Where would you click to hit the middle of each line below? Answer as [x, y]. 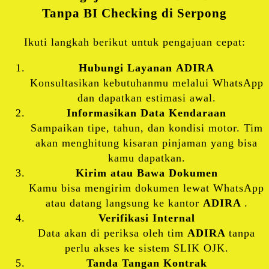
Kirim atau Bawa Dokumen [147, 173]
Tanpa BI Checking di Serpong [134, 13]
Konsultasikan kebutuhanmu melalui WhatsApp [147, 83]
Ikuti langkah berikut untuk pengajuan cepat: [134, 42]
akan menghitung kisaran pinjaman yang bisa [147, 143]
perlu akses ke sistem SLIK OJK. [147, 248]
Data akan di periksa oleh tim [113, 233]
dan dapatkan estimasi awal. [147, 98]
